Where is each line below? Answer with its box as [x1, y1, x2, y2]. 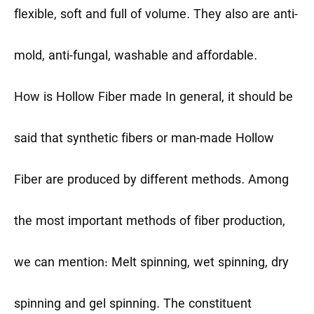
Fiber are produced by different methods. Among [14, 172, 289, 189]
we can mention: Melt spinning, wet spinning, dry [14, 255, 289, 272]
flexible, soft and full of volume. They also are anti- [14, 7, 298, 24]
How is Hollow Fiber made [14, 90, 165, 107]
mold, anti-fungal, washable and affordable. [14, 48, 257, 65]
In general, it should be [165, 90, 293, 107]
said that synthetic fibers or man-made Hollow [14, 131, 274, 148]
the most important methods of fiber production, [14, 214, 285, 231]
